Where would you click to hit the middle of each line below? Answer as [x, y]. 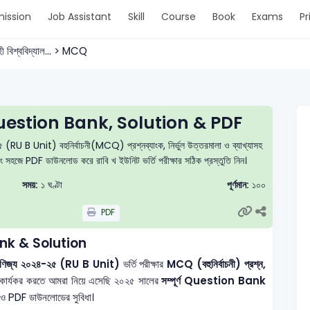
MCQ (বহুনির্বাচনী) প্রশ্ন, [216, 264]
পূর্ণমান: [238, 185]
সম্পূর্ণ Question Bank [213, 280]
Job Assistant [79, 17]
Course [178, 17]
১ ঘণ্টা [51, 185]
